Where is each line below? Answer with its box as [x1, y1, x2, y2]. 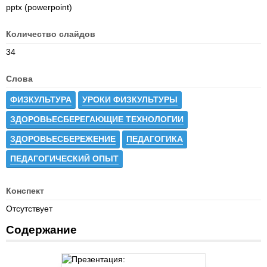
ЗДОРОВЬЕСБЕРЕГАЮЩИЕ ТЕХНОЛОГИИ [10, 114, 184, 124]
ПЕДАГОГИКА [126, 134, 183, 144]
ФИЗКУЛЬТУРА [10, 95, 72, 104]
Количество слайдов [6, 29, 95, 39]
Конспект [6, 186, 44, 195]
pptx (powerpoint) [6, 2, 72, 12]
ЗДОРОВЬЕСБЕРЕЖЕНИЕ [10, 134, 116, 144]
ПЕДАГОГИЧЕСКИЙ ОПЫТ [10, 154, 119, 163]
